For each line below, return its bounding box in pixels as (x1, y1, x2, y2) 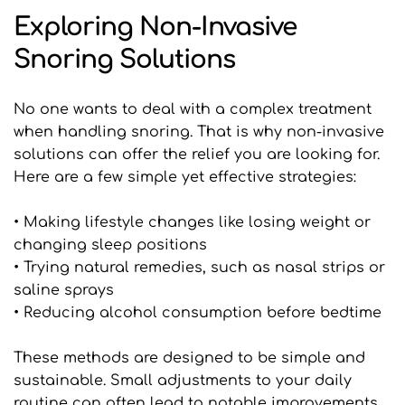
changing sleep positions (14, 237, 207, 254)
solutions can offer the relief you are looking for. (14, 146, 380, 164)
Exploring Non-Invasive (14, 13, 297, 42)
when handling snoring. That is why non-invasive (14, 124, 384, 141)
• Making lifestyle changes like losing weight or (14, 214, 371, 231)
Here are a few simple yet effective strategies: (14, 169, 356, 186)
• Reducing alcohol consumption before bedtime (14, 305, 381, 322)
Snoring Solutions (14, 45, 235, 75)
